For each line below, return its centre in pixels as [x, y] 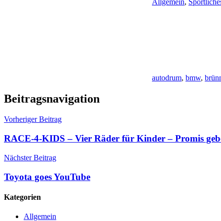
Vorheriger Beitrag [33, 119]
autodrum [167, 77]
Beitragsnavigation [52, 98]
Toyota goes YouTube [47, 177]
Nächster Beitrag [30, 157]
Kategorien [22, 197]
